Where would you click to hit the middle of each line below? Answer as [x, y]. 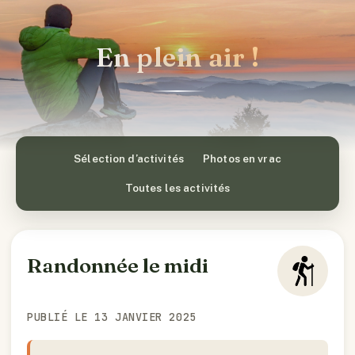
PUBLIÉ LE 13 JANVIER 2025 [112, 317]
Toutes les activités [177, 188]
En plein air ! [177, 57]
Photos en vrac [242, 158]
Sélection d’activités [129, 158]
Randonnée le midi [118, 265]
